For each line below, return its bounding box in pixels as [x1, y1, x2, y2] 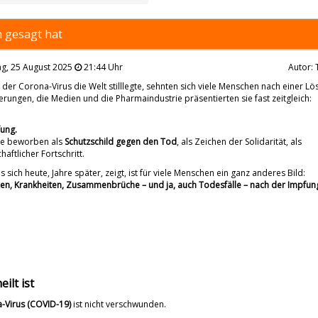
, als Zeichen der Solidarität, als [177, 135, 302, 148]
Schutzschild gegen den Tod [65, 135, 177, 148]
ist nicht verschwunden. [71, 297, 166, 310]
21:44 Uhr [82, 60, 124, 73]
